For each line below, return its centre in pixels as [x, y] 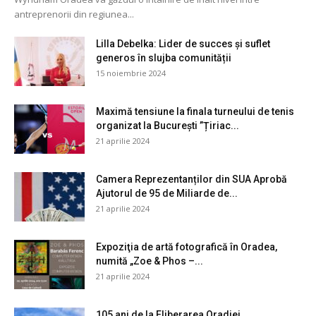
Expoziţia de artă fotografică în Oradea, [187, 247]
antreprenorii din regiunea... [74, 14]
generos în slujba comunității [164, 57]
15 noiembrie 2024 [131, 73]
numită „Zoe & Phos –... [150, 261]
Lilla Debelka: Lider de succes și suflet [183, 43]
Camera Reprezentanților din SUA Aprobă [192, 179]
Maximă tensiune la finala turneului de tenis [195, 111]
